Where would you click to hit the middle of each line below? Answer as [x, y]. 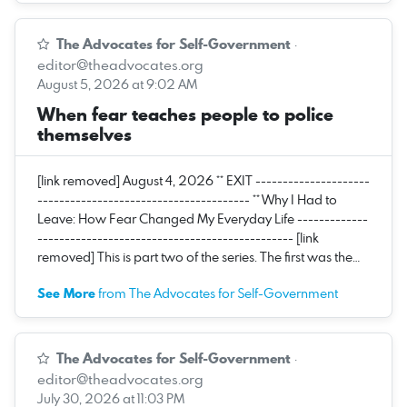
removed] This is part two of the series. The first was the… [199, 256]
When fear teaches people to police [185, 114]
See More [66, 293]
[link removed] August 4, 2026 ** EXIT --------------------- [203, 180]
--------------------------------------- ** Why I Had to [187, 199]
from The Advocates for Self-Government [217, 293]
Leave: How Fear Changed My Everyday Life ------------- [203, 218]
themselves [84, 134]
